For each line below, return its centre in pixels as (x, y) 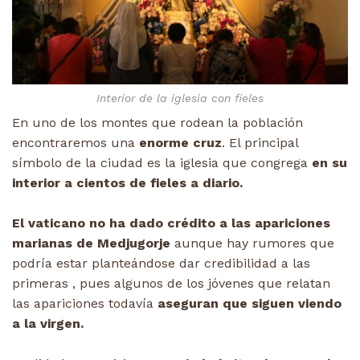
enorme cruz (180, 142)
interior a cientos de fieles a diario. (127, 182)
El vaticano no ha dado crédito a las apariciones (171, 223)
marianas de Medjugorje (93, 243)
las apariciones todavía (83, 303)
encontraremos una (76, 142)
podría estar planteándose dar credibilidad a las (161, 263)
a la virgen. (48, 323)
